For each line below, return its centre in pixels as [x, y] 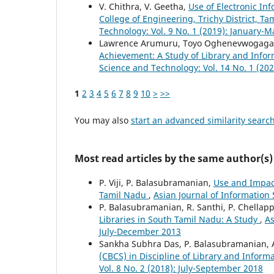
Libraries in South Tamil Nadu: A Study [180, 219]
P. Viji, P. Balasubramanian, [156, 182]
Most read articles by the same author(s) [174, 158]
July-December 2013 [140, 231]
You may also [103, 120]
